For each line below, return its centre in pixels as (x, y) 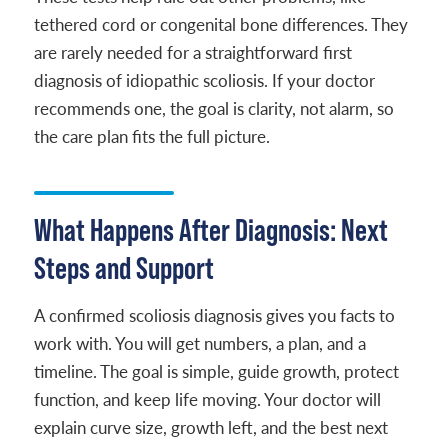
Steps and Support (123, 267)
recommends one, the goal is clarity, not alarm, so (213, 108)
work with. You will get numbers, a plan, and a (199, 343)
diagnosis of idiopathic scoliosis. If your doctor (204, 80)
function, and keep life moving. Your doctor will (207, 399)
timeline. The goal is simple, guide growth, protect (216, 371)
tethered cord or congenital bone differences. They (220, 24)
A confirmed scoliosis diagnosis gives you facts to (214, 315)
